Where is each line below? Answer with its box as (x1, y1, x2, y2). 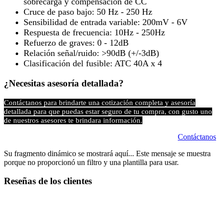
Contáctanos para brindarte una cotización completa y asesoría (4, 98, 195, 107)
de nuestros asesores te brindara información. (4, 116, 142, 124)
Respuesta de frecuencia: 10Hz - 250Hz (24, 27, 165, 38)
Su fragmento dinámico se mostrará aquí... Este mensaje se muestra (4, 149, 211, 158)
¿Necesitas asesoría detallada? (4, 78, 124, 88)
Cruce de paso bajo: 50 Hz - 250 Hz (24, 7, 152, 17)
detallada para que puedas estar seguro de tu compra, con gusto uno (4, 107, 212, 115)
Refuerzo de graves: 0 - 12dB (24, 38, 129, 48)
